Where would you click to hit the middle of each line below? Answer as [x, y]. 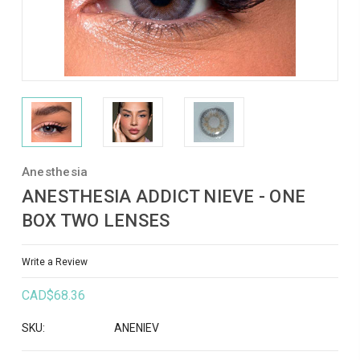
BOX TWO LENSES [96, 221]
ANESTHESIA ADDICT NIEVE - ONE [164, 196]
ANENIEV [136, 328]
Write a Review [54, 262]
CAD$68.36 [53, 296]
